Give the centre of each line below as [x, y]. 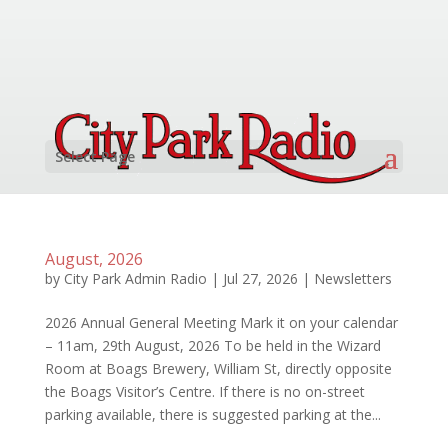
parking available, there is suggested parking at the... [212, 414]
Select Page [94, 156]
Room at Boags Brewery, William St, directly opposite [218, 368]
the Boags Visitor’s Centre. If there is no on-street [204, 391]
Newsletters [352, 278]
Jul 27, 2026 [260, 278]
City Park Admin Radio [135, 278]
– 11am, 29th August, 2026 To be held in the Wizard [212, 345]
